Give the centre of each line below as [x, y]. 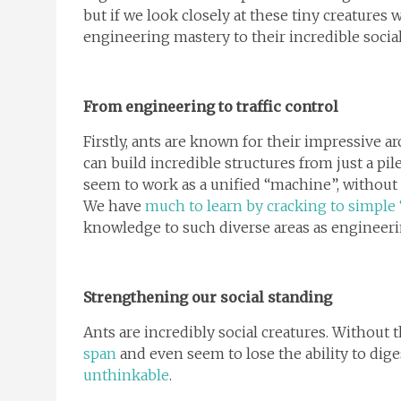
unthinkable [126, 375]
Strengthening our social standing [208, 298]
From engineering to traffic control [211, 107]
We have [114, 206]
